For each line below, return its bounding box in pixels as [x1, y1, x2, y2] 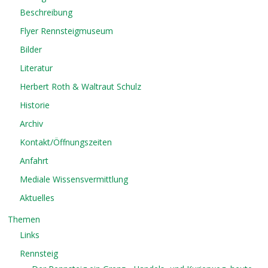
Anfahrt [20, 155, 49, 167]
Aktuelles [20, 192, 55, 204]
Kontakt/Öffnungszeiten [20, 136, 112, 148]
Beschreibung [20, 7, 73, 19]
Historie [20, 99, 50, 111]
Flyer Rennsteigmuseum [20, 25, 114, 37]
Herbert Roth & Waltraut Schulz [20, 81, 142, 93]
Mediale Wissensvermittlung [20, 173, 129, 185]
